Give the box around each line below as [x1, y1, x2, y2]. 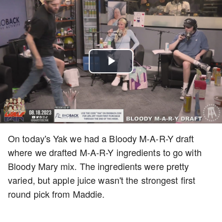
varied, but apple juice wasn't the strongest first [8, 173, 196, 186]
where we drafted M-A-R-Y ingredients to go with [8, 146, 202, 159]
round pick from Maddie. [8, 187, 105, 200]
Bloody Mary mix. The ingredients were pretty [8, 160, 189, 172]
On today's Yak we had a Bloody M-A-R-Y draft [8, 132, 194, 145]
